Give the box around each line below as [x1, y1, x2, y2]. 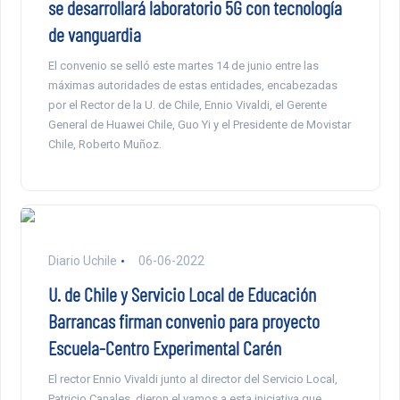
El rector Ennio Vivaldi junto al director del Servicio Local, [47, 372, 337, 387]
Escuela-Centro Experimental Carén [47, 336, 281, 360]
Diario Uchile [47, 254, 117, 269]
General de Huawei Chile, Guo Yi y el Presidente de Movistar [47, 118, 351, 132]
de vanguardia [47, 22, 141, 46]
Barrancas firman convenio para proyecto [47, 309, 320, 333]
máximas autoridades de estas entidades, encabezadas [47, 79, 337, 93]
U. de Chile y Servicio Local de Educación [47, 282, 316, 306]
